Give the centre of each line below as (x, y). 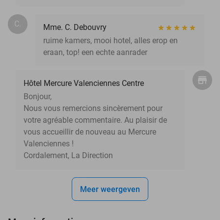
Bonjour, (38, 96)
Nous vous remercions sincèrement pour (93, 108)
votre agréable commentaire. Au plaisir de (95, 120)
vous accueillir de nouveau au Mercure (90, 132)
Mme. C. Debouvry (75, 27)
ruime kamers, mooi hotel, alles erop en (110, 40)
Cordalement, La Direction (68, 155)
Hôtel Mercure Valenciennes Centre (84, 83)
